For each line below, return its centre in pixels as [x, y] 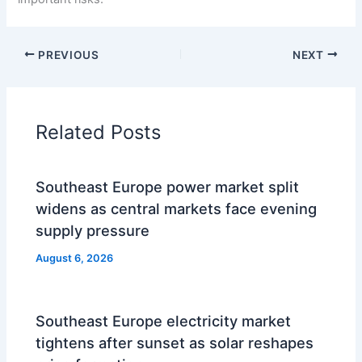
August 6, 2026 [75, 259]
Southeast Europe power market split [168, 187]
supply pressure [93, 231]
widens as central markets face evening [177, 209]
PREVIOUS [67, 55]
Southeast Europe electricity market [164, 321]
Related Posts [99, 132]
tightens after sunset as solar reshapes [175, 343]
